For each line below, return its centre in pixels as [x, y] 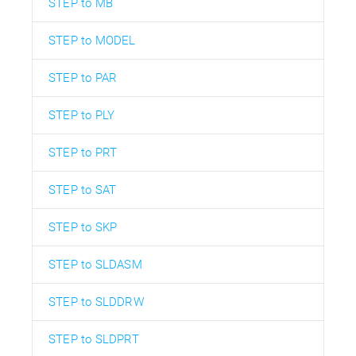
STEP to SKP [83, 228]
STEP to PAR [83, 78]
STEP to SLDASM [95, 265]
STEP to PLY [82, 116]
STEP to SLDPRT [94, 340]
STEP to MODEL [92, 41]
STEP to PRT [83, 153]
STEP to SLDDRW [96, 302]
